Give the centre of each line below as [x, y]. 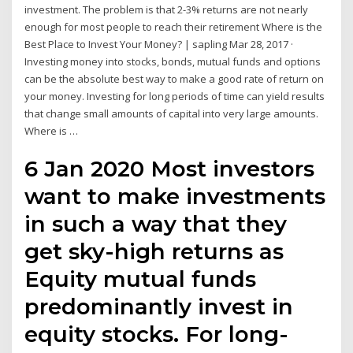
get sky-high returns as [154, 252]
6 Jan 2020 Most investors [170, 169]
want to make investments [175, 197]
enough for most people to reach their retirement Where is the [174, 26]
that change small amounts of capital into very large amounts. [172, 113]
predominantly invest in [159, 307]
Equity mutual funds [141, 279]
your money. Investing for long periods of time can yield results [175, 96]
